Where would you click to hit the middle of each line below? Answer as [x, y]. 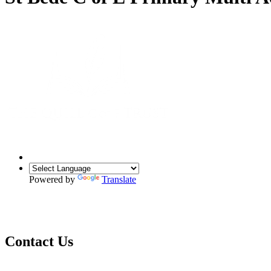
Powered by [53, 179]
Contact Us [39, 241]
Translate [119, 179]
